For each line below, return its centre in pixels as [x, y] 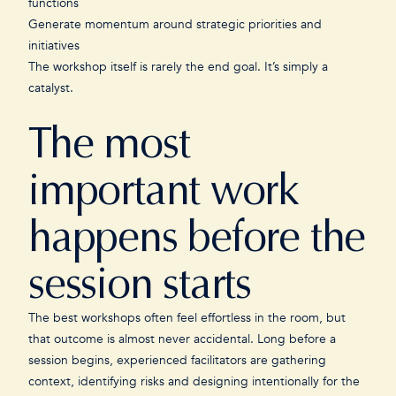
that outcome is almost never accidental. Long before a [182, 339]
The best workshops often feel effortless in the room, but [187, 318]
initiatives [54, 46]
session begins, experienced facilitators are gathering [177, 360]
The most [109, 143]
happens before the [197, 237]
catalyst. [53, 88]
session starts [145, 284]
